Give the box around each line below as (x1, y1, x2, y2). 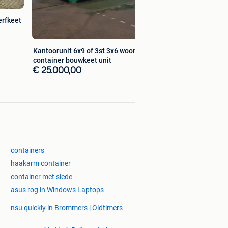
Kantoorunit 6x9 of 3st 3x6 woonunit (33, 47, 150, 55)
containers (11, 146, 44, 155)
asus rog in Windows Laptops (11, 186, 104, 194)
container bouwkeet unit (33, 56, 111, 65)
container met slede (11, 173, 72, 181)
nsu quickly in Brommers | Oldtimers (11, 204, 123, 212)
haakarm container (11, 159, 71, 168)
